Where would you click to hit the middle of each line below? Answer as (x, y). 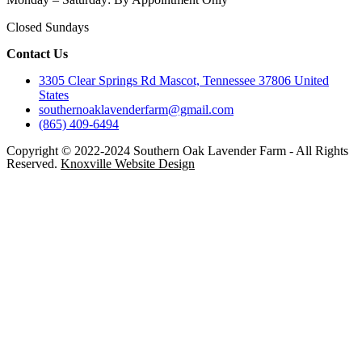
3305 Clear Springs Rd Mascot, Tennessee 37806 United (184, 80)
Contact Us (37, 53)
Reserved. (34, 163)
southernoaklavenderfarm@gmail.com (136, 109)
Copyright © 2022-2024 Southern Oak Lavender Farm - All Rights (177, 150)
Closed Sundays (48, 27)
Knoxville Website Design (128, 163)
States (54, 95)
